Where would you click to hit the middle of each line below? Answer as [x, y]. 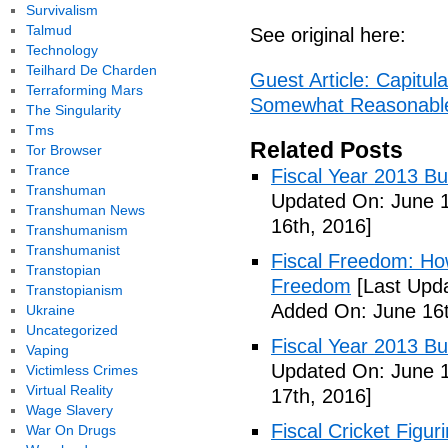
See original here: [328, 35]
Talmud [48, 30]
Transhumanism [76, 230]
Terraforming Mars [84, 90]
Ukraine [50, 310]
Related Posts [326, 150]
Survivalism [61, 10]
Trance [47, 170]
